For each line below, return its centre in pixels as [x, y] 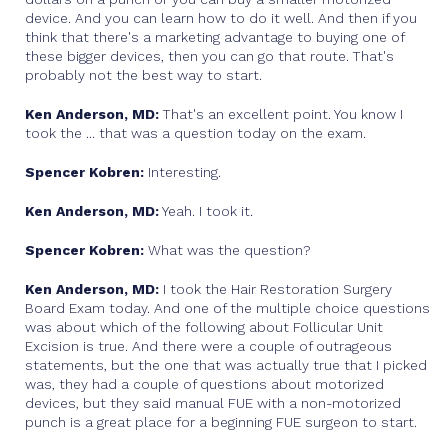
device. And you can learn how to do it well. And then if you [221, 18]
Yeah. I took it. [206, 211]
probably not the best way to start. [143, 75]
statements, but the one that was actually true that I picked [226, 365]
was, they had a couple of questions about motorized [204, 384]
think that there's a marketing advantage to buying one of [214, 37]
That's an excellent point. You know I [281, 114]
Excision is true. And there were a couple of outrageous [208, 346]
